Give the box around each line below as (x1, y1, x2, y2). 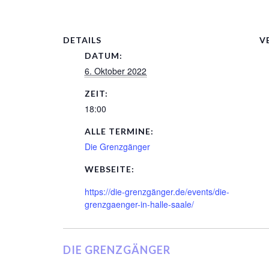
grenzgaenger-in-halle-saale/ (85, 198, 194, 210)
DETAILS (63, 35, 101, 45)
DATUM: (85, 50, 122, 61)
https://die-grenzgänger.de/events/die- (85, 186, 229, 198)
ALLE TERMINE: (85, 126, 154, 136)
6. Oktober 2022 (85, 65, 147, 77)
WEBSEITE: (85, 164, 134, 174)
